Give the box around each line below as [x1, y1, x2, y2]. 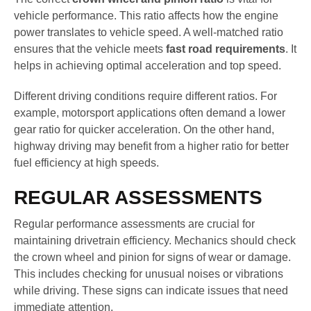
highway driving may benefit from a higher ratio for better [14, 140, 289, 152]
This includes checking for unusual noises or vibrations [14, 268, 283, 280]
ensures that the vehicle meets [14, 42, 166, 55]
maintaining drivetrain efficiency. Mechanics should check [14, 235, 296, 247]
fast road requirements [166, 42, 285, 55]
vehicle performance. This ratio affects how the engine [14, 9, 278, 22]
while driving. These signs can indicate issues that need [14, 285, 288, 297]
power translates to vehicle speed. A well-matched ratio [14, 26, 283, 38]
